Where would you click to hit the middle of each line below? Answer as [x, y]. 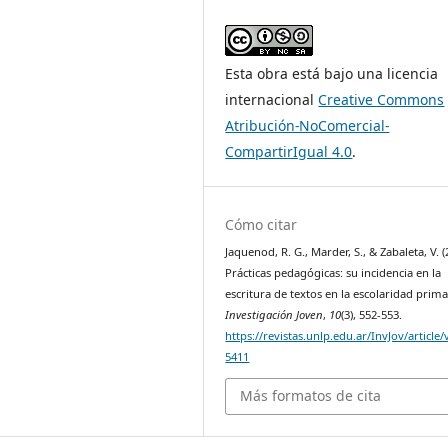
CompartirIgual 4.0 [289, 151]
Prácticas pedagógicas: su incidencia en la [333, 272]
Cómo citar [261, 224]
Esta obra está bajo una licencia [332, 73]
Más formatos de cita [311, 396]
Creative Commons [381, 99]
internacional [272, 99]
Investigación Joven [274, 314]
